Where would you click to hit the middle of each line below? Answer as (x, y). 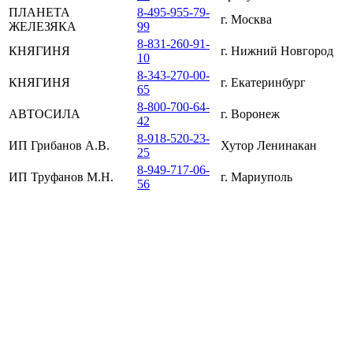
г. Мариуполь (256, 177)
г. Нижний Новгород (277, 51)
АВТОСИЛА (45, 114)
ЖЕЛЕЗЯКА (43, 27)
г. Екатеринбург (263, 83)
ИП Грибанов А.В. (59, 146)
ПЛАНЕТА (39, 13)
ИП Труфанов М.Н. (61, 177)
